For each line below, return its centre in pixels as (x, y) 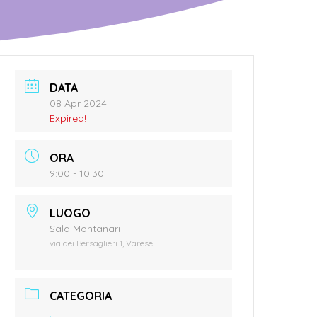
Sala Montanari (85, 228)
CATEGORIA (81, 295)
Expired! (68, 118)
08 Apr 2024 (79, 103)
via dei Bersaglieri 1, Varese (102, 243)
